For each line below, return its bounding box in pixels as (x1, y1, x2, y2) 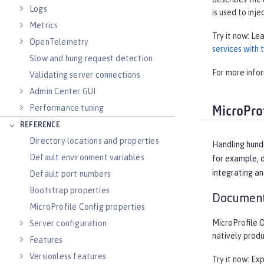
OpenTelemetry (29, 37, 89, 47)
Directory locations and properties (29, 136, 159, 146)
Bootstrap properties (29, 186, 110, 195)
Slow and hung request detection (29, 54, 153, 63)
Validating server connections (29, 70, 140, 80)
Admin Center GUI (29, 87, 96, 96)
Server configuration (29, 219, 107, 228)
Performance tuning (29, 103, 104, 113)
